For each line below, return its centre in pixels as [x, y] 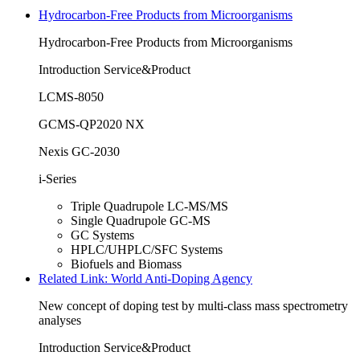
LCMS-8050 [71, 97]
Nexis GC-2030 [79, 152]
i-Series [57, 179]
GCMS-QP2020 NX [92, 125]
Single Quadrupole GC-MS [141, 221]
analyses [60, 321]
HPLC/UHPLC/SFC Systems [147, 250]
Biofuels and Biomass [126, 264]
